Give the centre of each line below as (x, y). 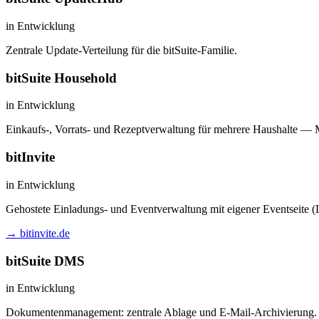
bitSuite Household (61, 78)
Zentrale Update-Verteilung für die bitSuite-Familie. (121, 50)
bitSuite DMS (45, 261)
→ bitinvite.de (38, 233)
